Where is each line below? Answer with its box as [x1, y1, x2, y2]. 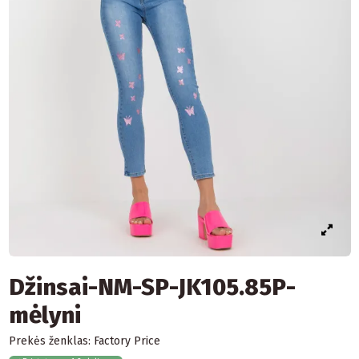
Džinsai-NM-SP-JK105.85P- [8, 273, 296, 302]
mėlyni [8, 301, 81, 330]
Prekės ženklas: [8, 334, 91, 349]
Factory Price [93, 334, 160, 349]
